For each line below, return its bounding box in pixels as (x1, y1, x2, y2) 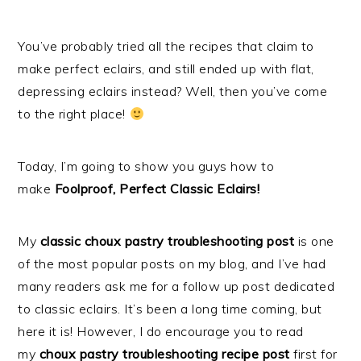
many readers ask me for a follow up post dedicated (18, 278, 335, 294)
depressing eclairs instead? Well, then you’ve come (18, 83, 328, 99)
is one (294, 233, 334, 249)
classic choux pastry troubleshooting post (39, 233, 295, 249)
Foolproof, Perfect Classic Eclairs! (54, 180, 260, 197)
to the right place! (18, 106, 130, 122)
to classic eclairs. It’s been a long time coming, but (18, 301, 322, 317)
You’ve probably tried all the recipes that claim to (18, 38, 314, 54)
